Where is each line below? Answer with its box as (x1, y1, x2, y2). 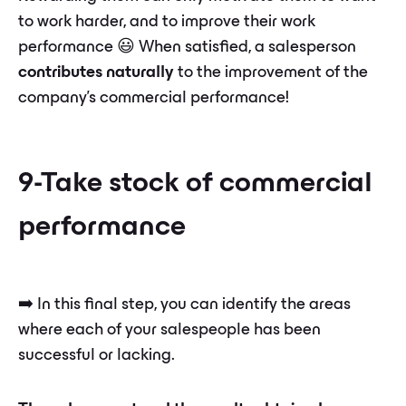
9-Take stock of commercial (18, 171, 372, 198)
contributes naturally (18, 65, 174, 82)
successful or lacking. (18, 348, 175, 364)
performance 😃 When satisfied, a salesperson (18, 40, 356, 56)
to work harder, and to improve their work (18, 14, 315, 31)
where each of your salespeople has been (18, 323, 321, 339)
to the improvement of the (174, 65, 368, 82)
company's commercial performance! (18, 91, 289, 107)
